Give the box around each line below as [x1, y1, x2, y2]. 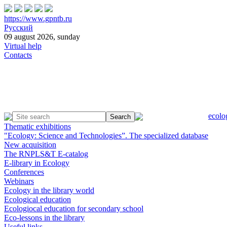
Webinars [4, 177, 34, 185]
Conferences [4, 168, 44, 176]
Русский [4, 23, 33, 32]
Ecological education [4, 195, 71, 204]
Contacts [4, 51, 32, 59]
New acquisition [4, 140, 56, 149]
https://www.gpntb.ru [4, 14, 72, 23]
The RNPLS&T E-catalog [4, 149, 88, 158]
